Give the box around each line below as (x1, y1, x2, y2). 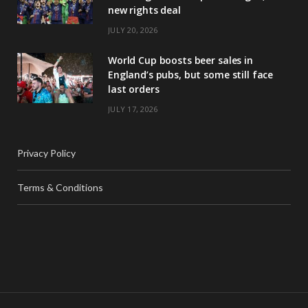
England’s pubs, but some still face (108, 67, 274, 81)
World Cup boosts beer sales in (108, 53, 253, 67)
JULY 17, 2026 (108, 103, 158, 114)
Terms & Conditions (17, 181, 103, 193)
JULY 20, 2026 (108, 24, 158, 35)
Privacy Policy (17, 146, 76, 159)
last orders (108, 82, 159, 96)
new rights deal (108, 3, 181, 16)
